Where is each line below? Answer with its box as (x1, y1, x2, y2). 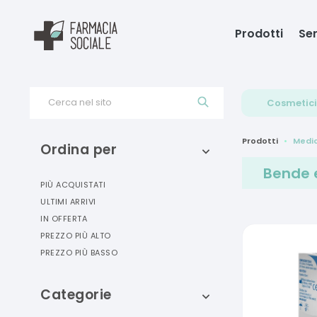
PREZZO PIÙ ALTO (40, 230, 111, 241)
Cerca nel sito (48, 96, 112, 109)
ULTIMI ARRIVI (40, 196, 96, 207)
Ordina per (40, 140, 117, 159)
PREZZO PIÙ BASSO (40, 247, 117, 258)
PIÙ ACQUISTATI (40, 179, 105, 190)
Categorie (40, 285, 112, 304)
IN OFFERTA (40, 213, 87, 224)
